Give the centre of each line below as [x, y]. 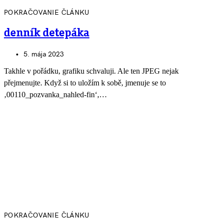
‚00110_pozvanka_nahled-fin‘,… [55, 95]
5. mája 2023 [44, 55]
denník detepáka [47, 33]
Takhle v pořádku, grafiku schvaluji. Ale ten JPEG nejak [91, 71]
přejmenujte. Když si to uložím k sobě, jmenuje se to [85, 83]
